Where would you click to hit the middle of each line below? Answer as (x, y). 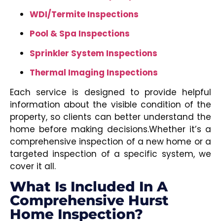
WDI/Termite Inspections (84, 14)
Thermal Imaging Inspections (94, 73)
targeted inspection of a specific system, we (110, 154)
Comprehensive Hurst (89, 200)
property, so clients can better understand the (110, 117)
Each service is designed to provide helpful (110, 92)
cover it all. (33, 166)
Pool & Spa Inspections (80, 34)
